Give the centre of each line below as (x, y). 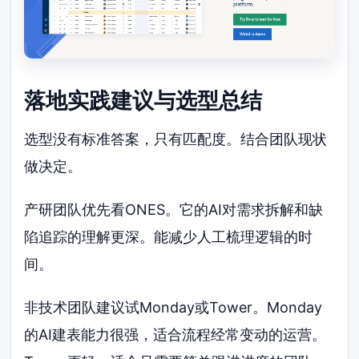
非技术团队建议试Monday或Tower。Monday (173, 307)
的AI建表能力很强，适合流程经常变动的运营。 (175, 334)
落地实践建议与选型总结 (143, 100)
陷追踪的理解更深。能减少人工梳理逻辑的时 (169, 237)
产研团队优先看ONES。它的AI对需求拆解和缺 (174, 210)
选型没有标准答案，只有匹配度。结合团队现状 (176, 139)
